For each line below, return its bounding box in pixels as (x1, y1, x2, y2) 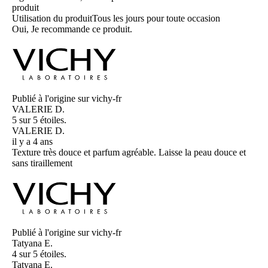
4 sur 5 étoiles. (12, 249, 66, 260)
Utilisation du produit (12, 13, 92, 24)
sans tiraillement (12, 158, 72, 169)
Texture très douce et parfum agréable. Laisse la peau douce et (12, 147, 246, 158)
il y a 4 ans (12, 136, 53, 147)
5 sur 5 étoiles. (12, 115, 66, 126)
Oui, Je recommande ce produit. (12, 24, 132, 35)
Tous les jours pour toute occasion (92, 13, 220, 24)
